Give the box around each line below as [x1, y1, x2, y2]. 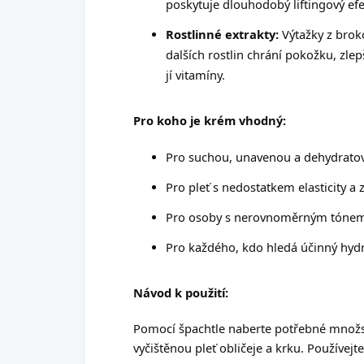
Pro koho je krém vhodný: [133, 111, 286, 128]
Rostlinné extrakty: [166, 25, 279, 42]
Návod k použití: [133, 284, 228, 301]
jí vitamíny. [166, 66, 225, 83]
